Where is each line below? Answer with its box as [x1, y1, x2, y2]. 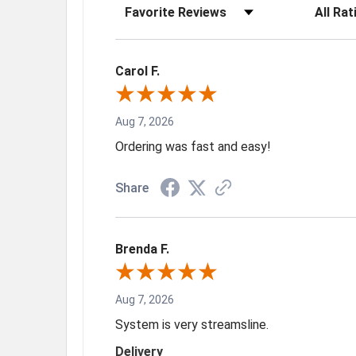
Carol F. [115, 63, 160, 79]
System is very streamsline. [115, 316, 269, 332]
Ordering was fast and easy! [115, 138, 271, 154]
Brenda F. [115, 241, 169, 257]
